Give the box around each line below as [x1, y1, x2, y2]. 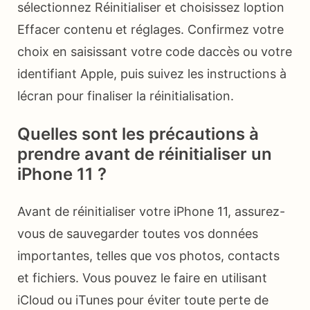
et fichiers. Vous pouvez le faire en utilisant [17, 271, 267, 286]
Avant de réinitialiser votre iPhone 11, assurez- [17, 204, 285, 219]
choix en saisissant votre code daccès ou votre [17, 44, 292, 60]
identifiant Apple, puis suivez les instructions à [17, 66, 286, 82]
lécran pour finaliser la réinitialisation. [17, 89, 234, 104]
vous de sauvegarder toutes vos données [17, 226, 258, 241]
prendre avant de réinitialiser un [17, 144, 272, 165]
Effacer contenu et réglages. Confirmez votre [17, 22, 284, 37]
